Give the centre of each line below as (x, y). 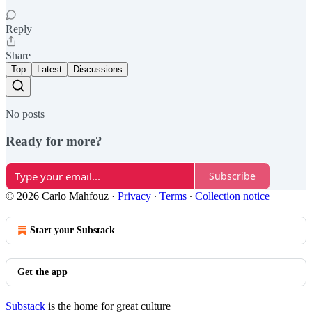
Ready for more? (54, 141)
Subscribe (232, 176)
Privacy (134, 196)
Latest (49, 70)
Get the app (42, 272)
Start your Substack (72, 230)
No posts (25, 114)
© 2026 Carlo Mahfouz (57, 196)
